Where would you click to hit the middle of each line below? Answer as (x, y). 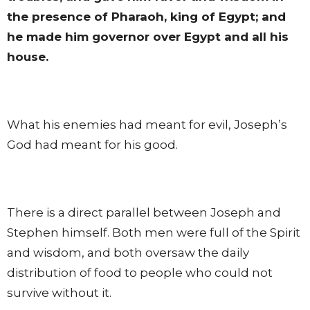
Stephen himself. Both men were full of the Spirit (154, 232)
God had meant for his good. (92, 144)
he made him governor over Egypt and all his (148, 36)
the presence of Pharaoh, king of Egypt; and (146, 16)
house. (28, 56)
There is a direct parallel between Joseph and (144, 212)
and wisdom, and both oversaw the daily (128, 252)
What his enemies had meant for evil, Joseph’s (147, 124)
